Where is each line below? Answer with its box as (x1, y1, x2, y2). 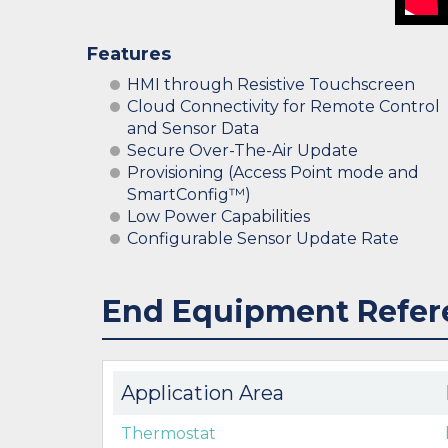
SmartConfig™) (127, 185, 251, 204)
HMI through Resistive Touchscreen (127, 75, 415, 94)
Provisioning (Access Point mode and (127, 163, 419, 182)
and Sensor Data (127, 119, 259, 138)
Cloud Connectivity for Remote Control (127, 97, 440, 116)
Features (87, 43, 171, 65)
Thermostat (121, 424, 216, 443)
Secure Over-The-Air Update (127, 141, 358, 160)
